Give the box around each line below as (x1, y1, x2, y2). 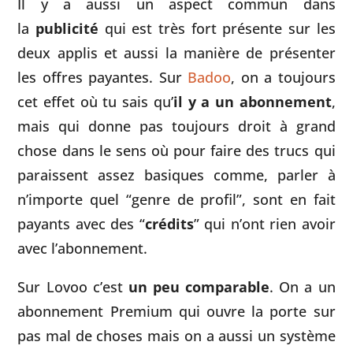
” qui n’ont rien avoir (193, 213, 336, 233)
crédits (144, 213, 194, 233)
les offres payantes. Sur (17, 66, 188, 87)
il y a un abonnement (173, 91, 332, 111)
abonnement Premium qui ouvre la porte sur (17, 301, 336, 321)
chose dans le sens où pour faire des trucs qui (17, 139, 336, 160)
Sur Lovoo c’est (17, 277, 128, 297)
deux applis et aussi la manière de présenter (17, 42, 336, 62)
